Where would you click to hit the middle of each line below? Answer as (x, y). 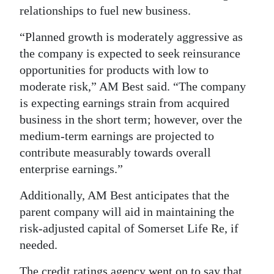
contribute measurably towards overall (115, 152)
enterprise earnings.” (71, 168)
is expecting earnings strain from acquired (124, 102)
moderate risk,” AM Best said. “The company (133, 86)
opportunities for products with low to (114, 69)
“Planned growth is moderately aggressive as (131, 36)
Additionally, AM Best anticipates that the (124, 195)
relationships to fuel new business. (105, 10)
